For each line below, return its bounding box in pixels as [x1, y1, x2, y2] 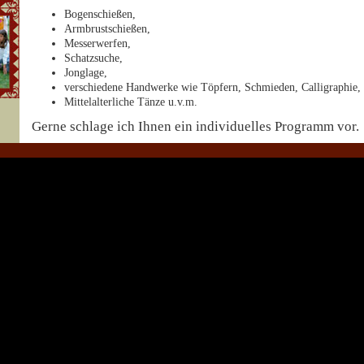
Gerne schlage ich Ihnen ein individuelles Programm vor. [32, 119, 359, 134]
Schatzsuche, [64, 52, 123, 64]
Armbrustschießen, [64, 23, 150, 35]
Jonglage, [64, 67, 107, 79]
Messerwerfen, [64, 37, 131, 50]
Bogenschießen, [64, 8, 136, 20]
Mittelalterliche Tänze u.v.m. [64, 96, 197, 108]
